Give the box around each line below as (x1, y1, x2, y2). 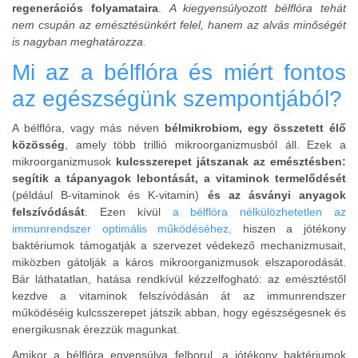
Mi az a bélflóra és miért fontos (12, 59, 346, 85)
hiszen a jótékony (232, 222, 347, 236)
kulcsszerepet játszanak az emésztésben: (116, 155, 346, 169)
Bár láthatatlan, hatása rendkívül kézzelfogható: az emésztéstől (12, 272, 346, 286)
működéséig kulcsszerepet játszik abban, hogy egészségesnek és (12, 306, 346, 320)
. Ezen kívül (85, 205, 173, 219)
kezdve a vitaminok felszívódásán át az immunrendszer (12, 289, 346, 303)
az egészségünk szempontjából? (12, 86, 342, 111)
